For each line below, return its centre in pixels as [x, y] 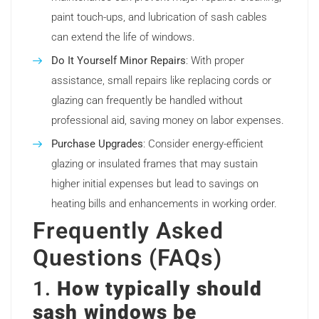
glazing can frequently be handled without [147, 101]
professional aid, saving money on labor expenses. [168, 121]
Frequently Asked [128, 231]
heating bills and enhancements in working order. [164, 204]
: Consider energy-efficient [203, 144]
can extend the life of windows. [123, 37]
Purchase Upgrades [97, 144]
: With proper [215, 61]
